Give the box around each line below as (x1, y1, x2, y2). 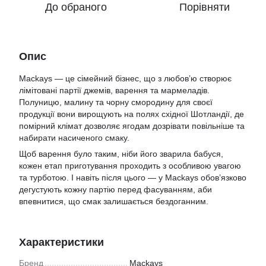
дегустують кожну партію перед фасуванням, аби (19, 185, 212, 194)
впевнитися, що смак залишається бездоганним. (19, 197, 208, 206)
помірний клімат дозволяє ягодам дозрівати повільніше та (19, 121, 245, 131)
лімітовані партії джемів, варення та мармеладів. (19, 85, 210, 95)
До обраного (45, 1, 107, 13)
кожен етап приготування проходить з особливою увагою (19, 161, 241, 170)
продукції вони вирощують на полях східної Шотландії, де (19, 109, 244, 119)
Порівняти (179, 1, 230, 13)
